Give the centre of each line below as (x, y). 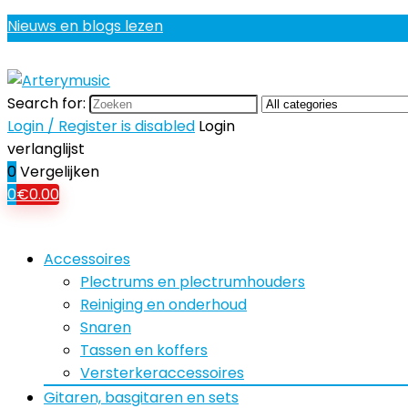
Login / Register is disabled (101, 126)
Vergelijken (60, 172)
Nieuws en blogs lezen (85, 26)
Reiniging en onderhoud (163, 305)
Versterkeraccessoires (162, 373)
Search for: (46, 103)
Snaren (106, 327)
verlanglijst (46, 149)
